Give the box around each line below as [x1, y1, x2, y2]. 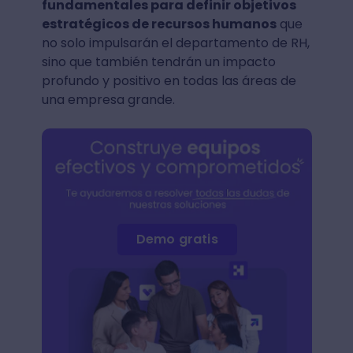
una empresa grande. [41, 91, 175, 109]
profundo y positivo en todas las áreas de [41, 72, 296, 90]
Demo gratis [136, 230, 218, 249]
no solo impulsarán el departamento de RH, [41, 34, 310, 52]
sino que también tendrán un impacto [41, 53, 276, 71]
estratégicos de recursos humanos [41, 15, 277, 33]
